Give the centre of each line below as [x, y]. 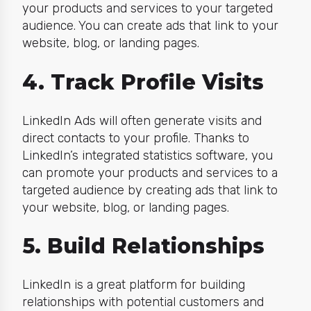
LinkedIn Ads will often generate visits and [142, 120]
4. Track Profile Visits [143, 82]
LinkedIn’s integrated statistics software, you [147, 155]
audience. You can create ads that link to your [150, 26]
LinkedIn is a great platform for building [133, 285]
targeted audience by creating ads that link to [150, 190]
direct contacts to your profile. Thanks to [135, 138]
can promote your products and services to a [150, 173]
